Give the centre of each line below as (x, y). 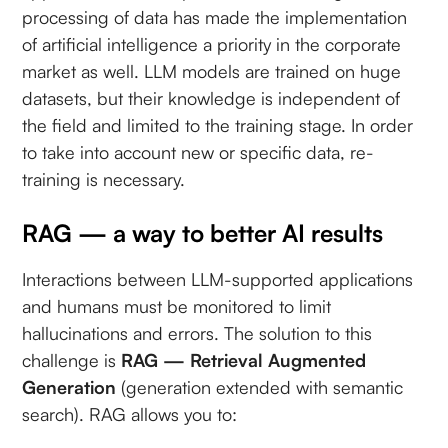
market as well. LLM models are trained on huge (212, 70)
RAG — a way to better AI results (203, 232)
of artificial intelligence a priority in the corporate (212, 43)
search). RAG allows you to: (130, 413)
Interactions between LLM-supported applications (218, 278)
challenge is (72, 359)
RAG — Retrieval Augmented (244, 359)
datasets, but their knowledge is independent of (211, 97)
